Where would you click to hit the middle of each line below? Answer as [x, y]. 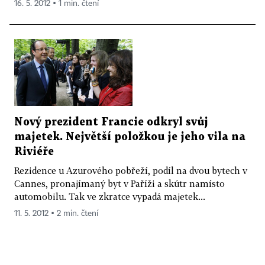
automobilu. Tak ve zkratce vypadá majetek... [110, 196]
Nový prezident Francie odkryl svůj [111, 122]
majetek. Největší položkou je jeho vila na [130, 137]
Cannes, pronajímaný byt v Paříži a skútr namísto [119, 183]
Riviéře [34, 151]
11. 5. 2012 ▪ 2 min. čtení [56, 213]
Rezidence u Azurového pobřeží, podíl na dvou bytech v [131, 170]
